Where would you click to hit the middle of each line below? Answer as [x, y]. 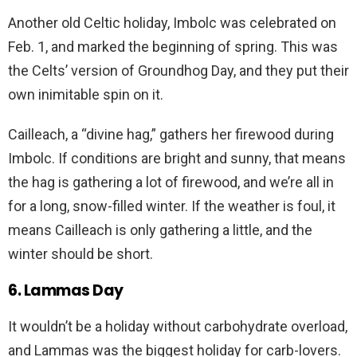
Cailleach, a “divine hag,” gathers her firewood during [171, 135]
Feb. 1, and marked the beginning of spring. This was [173, 47]
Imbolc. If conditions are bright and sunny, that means [177, 159]
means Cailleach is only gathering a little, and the [160, 230]
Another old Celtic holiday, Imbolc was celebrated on [172, 23]
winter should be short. [80, 254]
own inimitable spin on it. [86, 95]
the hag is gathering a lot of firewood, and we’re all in [171, 182]
